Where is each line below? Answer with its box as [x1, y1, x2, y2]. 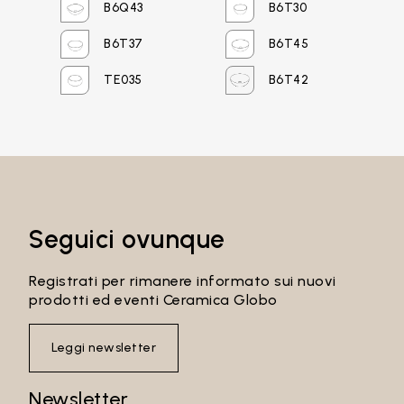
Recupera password [34, 212, 188, 233]
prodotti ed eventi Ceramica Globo [29, 290, 278, 308]
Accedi [181, 156, 223, 172]
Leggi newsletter [51, 339, 156, 355]
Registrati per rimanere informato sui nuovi [29, 271, 336, 289]
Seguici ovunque [29, 223, 225, 254]
